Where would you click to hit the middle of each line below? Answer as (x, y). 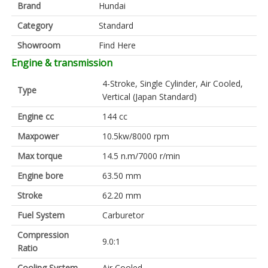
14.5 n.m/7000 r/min (141, 156)
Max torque (40, 156)
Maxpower (38, 136)
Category (35, 26)
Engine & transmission (62, 63)
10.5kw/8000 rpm (136, 136)
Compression (43, 235)
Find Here (117, 45)
